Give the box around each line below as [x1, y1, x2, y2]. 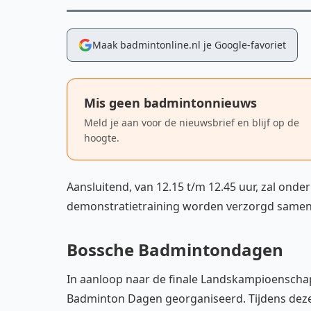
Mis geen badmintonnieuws [84, 94, 257, 111]
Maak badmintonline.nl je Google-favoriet [92, 38, 286, 51]
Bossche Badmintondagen [67, 238, 283, 261]
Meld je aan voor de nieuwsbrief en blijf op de [84, 116, 299, 129]
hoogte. [84, 131, 119, 144]
